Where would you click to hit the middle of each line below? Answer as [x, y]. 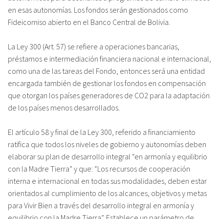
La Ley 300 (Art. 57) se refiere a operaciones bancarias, [94, 46]
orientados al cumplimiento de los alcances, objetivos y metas [107, 193]
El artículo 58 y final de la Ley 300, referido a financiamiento [102, 132]
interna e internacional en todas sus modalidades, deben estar [107, 181]
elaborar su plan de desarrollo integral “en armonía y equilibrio [108, 156]
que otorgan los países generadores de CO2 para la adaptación [109, 95]
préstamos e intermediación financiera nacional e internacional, [109, 58]
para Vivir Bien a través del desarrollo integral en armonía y [101, 205]
